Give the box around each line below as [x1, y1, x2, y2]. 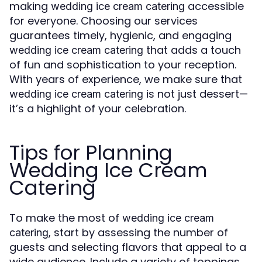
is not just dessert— [143, 87, 248, 102]
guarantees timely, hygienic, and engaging [9, 28, 232, 43]
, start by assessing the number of [49, 225, 228, 240]
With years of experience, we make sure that [9, 72, 242, 87]
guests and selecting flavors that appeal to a [9, 240, 246, 255]
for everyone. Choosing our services [9, 13, 198, 29]
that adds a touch [143, 43, 241, 58]
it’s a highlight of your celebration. [9, 101, 186, 116]
